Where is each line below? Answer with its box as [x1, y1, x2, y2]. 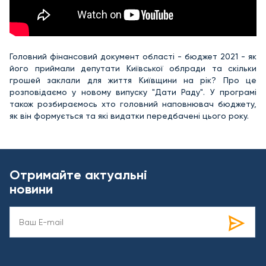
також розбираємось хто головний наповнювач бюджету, [9, 99, 256, 109]
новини [9, 181, 53, 197]
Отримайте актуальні [9, 167, 147, 183]
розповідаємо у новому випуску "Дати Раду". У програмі [9, 87, 256, 97]
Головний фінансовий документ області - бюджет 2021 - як [9, 52, 256, 61]
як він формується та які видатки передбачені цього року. [9, 111, 249, 121]
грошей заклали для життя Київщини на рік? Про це [9, 75, 256, 85]
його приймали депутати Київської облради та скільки [9, 64, 256, 73]
